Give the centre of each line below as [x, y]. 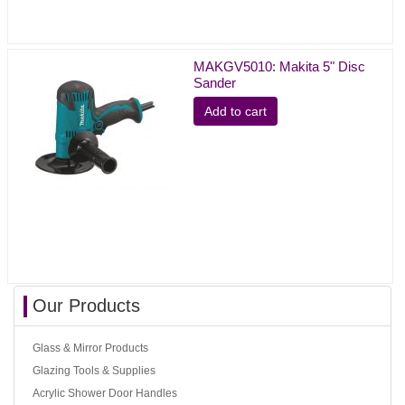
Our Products [86, 305]
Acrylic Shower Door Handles [105, 393]
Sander [214, 82]
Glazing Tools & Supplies [94, 370]
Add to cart [235, 111]
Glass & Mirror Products [90, 348]
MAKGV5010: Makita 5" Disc [279, 66]
